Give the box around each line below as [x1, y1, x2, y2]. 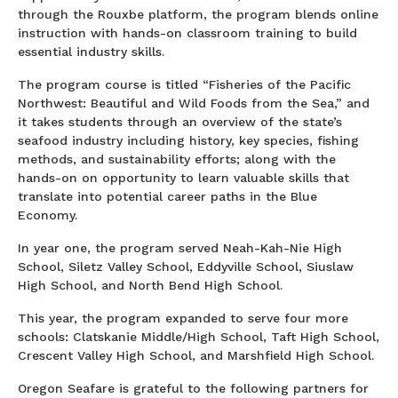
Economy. [18, 207, 77, 222]
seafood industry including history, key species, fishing [18, 132, 359, 147]
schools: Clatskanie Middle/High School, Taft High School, [18, 329, 379, 344]
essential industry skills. [18, 44, 164, 59]
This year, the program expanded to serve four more [18, 310, 348, 325]
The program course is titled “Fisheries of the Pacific [18, 76, 351, 92]
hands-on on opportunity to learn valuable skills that [18, 170, 349, 185]
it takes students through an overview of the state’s [18, 114, 342, 129]
